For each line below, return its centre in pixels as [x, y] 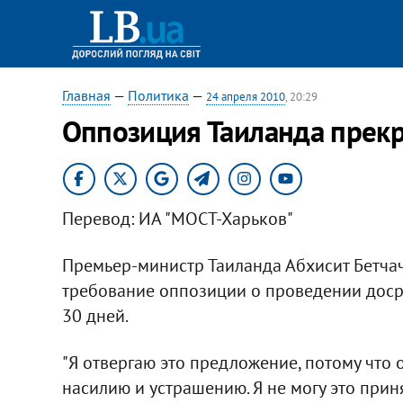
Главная [86, 95]
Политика [158, 95]
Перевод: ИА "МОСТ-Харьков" [177, 218]
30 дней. [95, 315]
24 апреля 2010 [245, 97]
